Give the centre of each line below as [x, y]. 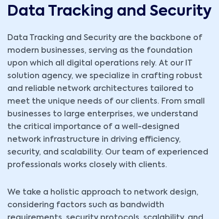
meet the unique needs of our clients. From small [106, 102]
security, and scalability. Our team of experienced [108, 153]
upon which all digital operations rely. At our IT [100, 64]
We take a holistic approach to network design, [103, 193]
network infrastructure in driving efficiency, [94, 140]
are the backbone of [159, 38]
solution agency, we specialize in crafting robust [105, 77]
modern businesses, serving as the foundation [100, 51]
